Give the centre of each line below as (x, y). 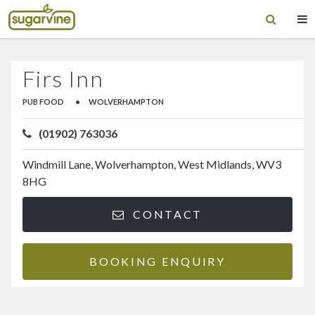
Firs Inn (63, 78)
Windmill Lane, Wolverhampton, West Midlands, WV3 (152, 165)
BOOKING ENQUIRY (157, 261)
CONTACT (166, 214)
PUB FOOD (43, 102)
